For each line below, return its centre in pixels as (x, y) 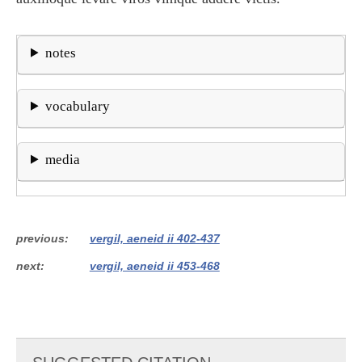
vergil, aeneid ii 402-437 (154, 238)
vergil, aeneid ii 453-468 (154, 265)
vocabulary (78, 106)
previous (40, 238)
